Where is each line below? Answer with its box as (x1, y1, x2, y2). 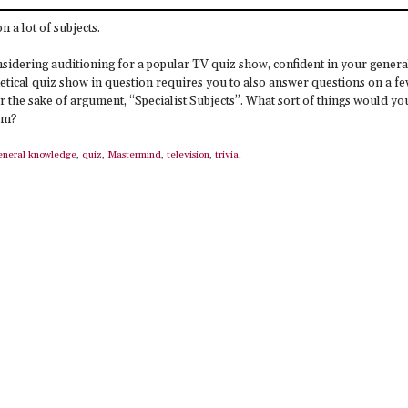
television (167, 148, 209, 162)
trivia (215, 148, 239, 162)
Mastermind (107, 148, 161, 162)
